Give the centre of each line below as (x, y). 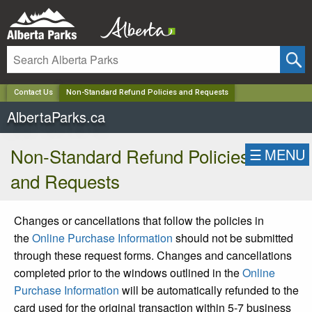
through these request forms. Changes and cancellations (153, 255)
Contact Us (33, 93)
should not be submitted (233, 237)
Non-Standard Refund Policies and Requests (147, 93)
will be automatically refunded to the (209, 290)
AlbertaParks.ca (56, 116)
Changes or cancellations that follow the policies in (139, 220)
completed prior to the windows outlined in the (128, 272)
